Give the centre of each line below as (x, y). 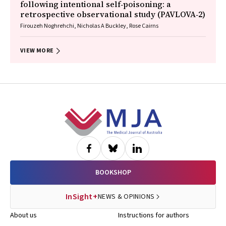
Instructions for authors (154, 215)
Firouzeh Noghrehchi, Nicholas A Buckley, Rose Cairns (89, 26)
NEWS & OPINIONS (126, 197)
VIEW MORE (37, 51)
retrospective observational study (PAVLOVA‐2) (113, 14)
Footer (27, 115)
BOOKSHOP (113, 173)
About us (23, 215)
